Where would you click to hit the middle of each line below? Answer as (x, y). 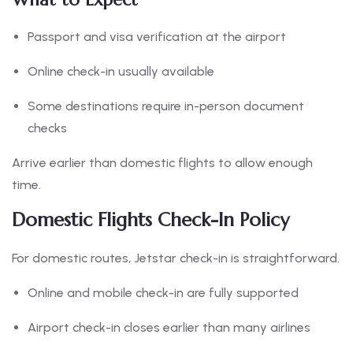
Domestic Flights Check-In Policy (150, 220)
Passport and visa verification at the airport (157, 37)
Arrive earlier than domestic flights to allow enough (162, 163)
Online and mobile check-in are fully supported (163, 293)
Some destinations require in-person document (166, 106)
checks (47, 128)
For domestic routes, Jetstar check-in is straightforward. (176, 258)
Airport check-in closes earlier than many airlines (169, 328)
